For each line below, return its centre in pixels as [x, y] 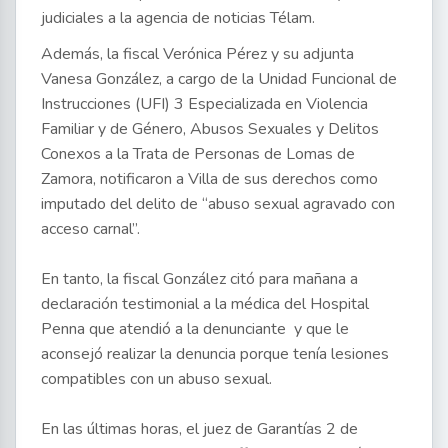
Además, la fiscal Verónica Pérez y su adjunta [197, 54]
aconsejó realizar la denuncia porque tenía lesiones [215, 354]
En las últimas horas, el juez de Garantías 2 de [199, 429]
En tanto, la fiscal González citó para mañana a [199, 279]
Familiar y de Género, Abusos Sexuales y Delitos [210, 129]
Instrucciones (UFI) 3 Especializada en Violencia [204, 104]
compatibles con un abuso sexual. [156, 379]
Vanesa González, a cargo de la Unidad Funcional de [219, 79]
